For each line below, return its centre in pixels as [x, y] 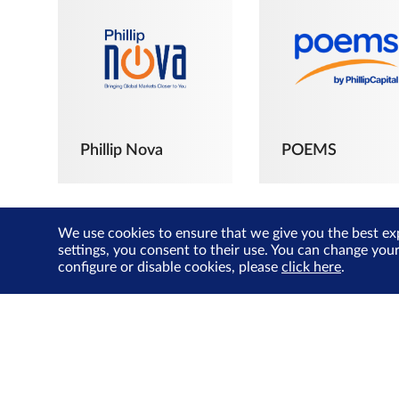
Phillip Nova [122, 151]
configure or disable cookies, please [170, 267]
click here [311, 267]
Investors [113, 382]
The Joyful [116, 361]
